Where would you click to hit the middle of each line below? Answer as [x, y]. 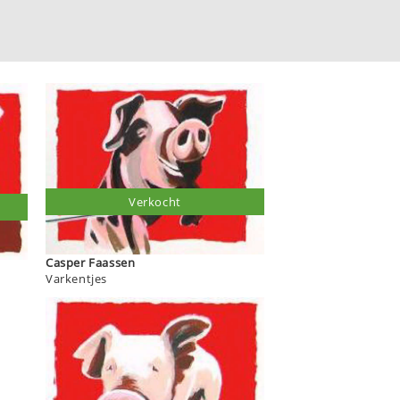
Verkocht [155, 202]
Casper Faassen [112, 263]
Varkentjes [76, 279]
